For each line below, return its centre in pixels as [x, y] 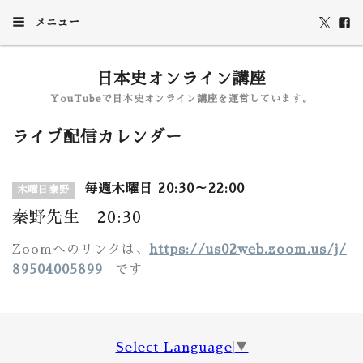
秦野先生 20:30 [77, 217]
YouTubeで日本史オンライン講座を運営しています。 [181, 99]
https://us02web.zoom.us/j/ [248, 250]
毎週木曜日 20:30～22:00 [162, 189]
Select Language [174, 347]
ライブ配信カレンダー [97, 137]
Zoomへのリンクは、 [81, 250]
